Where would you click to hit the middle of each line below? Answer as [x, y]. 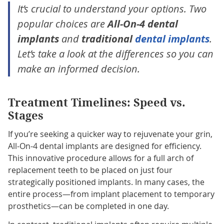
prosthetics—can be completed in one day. [88, 206]
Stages [25, 115]
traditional [107, 38]
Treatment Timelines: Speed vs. [96, 102]
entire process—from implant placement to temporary [111, 194]
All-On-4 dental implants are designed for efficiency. [104, 146]
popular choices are [62, 23]
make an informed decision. [78, 68]
